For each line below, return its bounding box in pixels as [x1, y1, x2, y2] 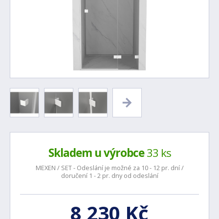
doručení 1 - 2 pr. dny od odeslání [61, 171, 158, 180]
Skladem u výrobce [48, 145, 144, 160]
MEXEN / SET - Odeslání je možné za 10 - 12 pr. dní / [35, 163, 184, 172]
